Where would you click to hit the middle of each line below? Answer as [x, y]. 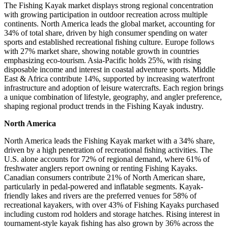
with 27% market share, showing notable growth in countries [102, 51]
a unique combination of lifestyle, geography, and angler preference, [113, 97]
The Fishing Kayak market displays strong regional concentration [109, 6]
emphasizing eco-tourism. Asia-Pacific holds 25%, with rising [103, 61]
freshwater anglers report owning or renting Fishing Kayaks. [101, 168]
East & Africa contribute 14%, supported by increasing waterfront [109, 79]
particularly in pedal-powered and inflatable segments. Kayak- [104, 187]
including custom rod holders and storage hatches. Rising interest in [112, 214]
